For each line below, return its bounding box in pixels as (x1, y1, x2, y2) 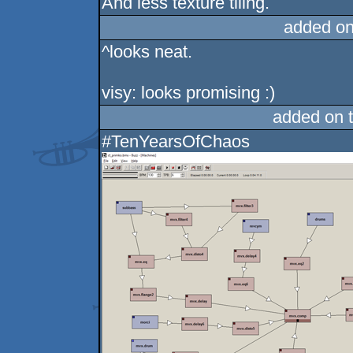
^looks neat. (102, 42, 193, 62)
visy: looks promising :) (102, 83, 276, 103)
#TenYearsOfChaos (102, 132, 251, 152)
